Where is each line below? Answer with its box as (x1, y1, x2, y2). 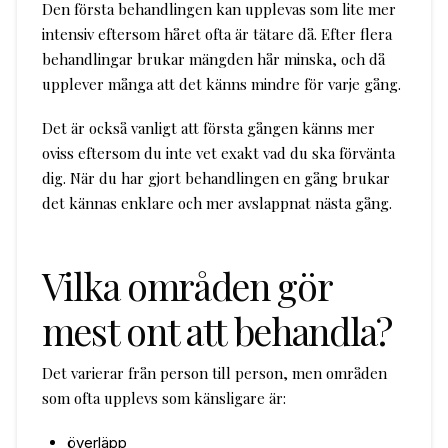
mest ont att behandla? (41, 305, 392, 356)
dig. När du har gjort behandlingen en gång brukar (41, 168, 390, 189)
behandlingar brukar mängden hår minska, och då (41, 48, 385, 69)
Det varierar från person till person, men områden (41, 362, 387, 383)
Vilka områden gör (41, 260, 332, 311)
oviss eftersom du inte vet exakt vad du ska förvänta (41, 143, 395, 164)
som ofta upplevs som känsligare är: (41, 387, 286, 408)
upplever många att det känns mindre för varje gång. (41, 73, 401, 94)
